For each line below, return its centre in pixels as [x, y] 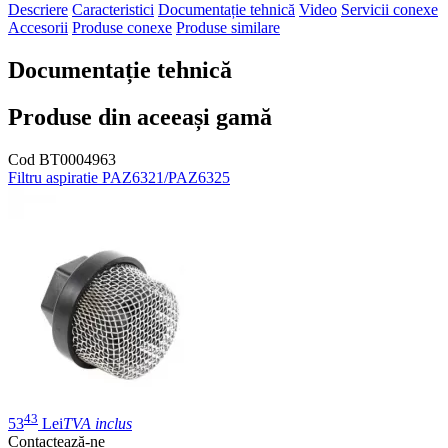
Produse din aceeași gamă [140, 117]
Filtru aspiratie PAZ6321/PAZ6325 [119, 178]
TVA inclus [97, 424]
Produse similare [228, 28]
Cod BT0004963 [62, 160]
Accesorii [38, 28]
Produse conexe [122, 28]
